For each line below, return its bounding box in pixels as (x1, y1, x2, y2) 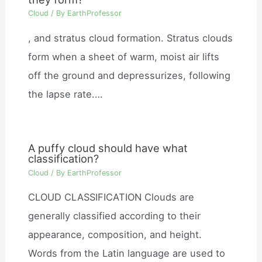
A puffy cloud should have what (28, 142, 188, 155)
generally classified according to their (28, 210, 201, 222)
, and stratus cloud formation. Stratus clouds (28, 32, 233, 44)
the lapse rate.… (28, 88, 103, 100)
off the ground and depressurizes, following (28, 69, 231, 81)
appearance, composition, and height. (28, 229, 202, 241)
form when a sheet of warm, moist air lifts (28, 50, 220, 63)
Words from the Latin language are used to (28, 247, 226, 260)
